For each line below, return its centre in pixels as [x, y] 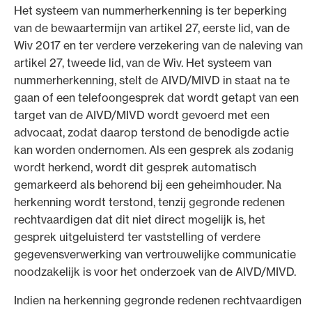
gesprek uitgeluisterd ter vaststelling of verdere [137, 236]
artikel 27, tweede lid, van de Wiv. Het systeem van [143, 62]
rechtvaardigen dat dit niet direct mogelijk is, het [140, 219]
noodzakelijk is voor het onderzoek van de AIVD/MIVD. [155, 271]
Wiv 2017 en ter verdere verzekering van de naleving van [158, 45]
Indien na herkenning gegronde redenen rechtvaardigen [158, 300]
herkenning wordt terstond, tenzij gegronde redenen [149, 202]
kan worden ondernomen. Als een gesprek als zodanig [154, 149]
